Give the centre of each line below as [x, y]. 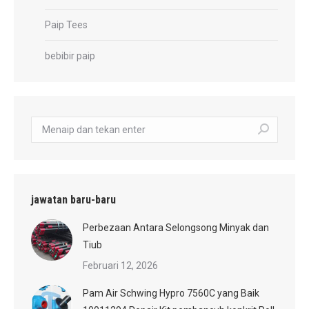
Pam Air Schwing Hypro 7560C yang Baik [171, 293]
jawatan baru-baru [73, 199]
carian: [45, 124]
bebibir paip [70, 56]
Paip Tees [66, 24]
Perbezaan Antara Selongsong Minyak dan [176, 227]
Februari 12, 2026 [120, 265]
